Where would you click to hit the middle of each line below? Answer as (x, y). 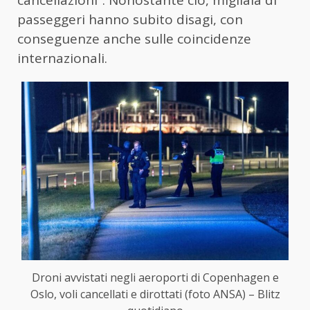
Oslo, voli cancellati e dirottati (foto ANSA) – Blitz (155, 294)
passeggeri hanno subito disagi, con (130, 20)
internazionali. (62, 58)
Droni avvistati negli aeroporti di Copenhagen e (155, 277)
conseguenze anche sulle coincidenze (134, 39)
